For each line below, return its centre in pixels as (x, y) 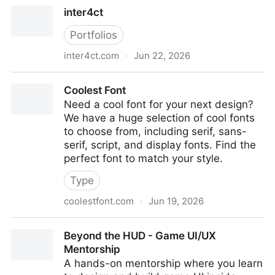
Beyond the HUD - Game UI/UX (140, 236)
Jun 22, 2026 (162, 56)
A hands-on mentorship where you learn (163, 263)
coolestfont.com (99, 201)
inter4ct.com (91, 56)
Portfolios (94, 35)
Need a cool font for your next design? (159, 104)
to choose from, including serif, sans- (155, 131)
